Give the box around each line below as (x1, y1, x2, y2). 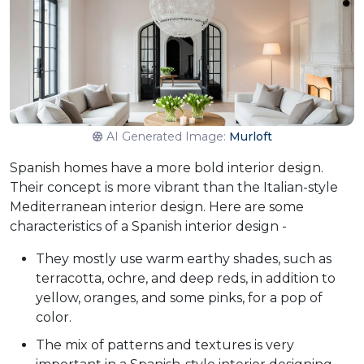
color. (36, 309, 71, 325)
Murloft (228, 128, 272, 144)
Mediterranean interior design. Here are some (10, 198, 304, 214)
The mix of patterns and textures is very (36, 336, 294, 353)
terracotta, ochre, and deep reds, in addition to (36, 270, 336, 286)
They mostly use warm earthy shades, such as (36, 250, 331, 266)
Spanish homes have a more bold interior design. (10, 159, 323, 175)
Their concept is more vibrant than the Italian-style (10, 179, 338, 195)
